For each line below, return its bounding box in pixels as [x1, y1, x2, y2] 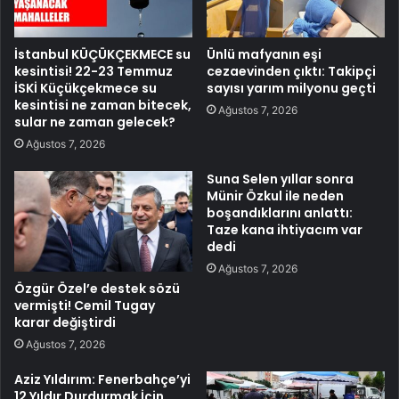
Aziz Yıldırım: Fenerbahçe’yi [14, 370, 191, 388]
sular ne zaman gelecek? [14, 113, 175, 132]
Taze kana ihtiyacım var [207, 221, 362, 240]
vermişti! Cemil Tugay [14, 297, 155, 314]
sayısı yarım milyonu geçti [207, 79, 376, 98]
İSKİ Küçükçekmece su [14, 79, 157, 98]
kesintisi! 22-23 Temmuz [14, 62, 173, 81]
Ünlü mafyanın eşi [207, 45, 322, 64]
